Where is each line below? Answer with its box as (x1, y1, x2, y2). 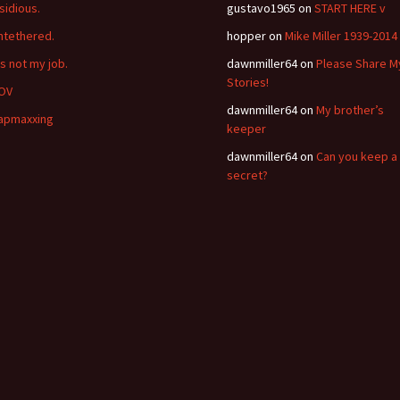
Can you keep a (316, 148, 397, 164)
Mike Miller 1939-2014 (285, 28, 397, 44)
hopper (227, 28, 266, 44)
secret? (227, 167, 268, 183)
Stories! (227, 74, 269, 90)
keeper (227, 121, 266, 137)
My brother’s (316, 102, 384, 118)
